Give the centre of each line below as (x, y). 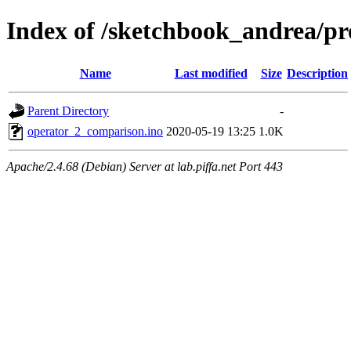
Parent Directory (68, 110)
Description (317, 73)
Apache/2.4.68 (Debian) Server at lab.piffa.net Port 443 (145, 166)
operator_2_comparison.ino (95, 131)
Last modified (211, 73)
